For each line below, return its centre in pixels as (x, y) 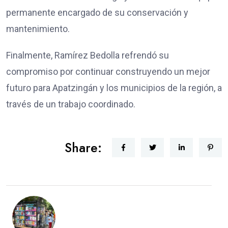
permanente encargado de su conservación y (97, 12)
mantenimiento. (38, 28)
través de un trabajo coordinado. (71, 104)
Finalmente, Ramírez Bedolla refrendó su (88, 55)
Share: (83, 147)
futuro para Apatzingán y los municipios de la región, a (114, 88)
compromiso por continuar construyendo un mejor (108, 71)
